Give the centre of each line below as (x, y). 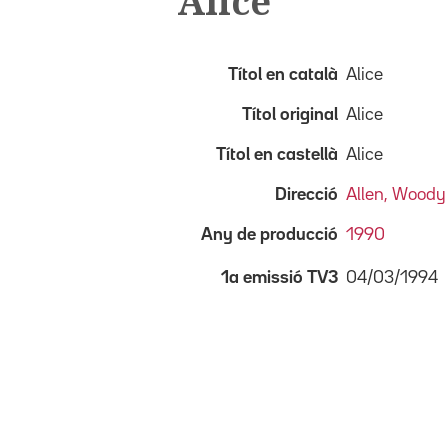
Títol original (290, 114)
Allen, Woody (396, 194)
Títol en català (283, 74)
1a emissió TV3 (279, 277)
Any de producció (269, 234)
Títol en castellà (277, 154)
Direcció (306, 194)
